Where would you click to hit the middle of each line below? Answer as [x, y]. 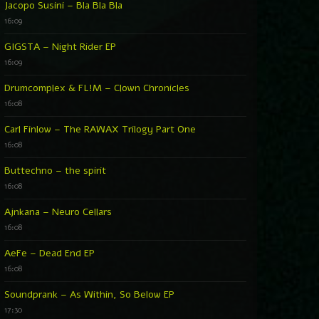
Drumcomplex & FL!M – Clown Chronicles [97, 88]
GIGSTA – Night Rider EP [60, 46]
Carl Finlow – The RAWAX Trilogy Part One [100, 129]
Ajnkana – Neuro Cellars [58, 211]
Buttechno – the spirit [55, 170]
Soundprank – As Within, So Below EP [89, 294]
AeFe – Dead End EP [49, 253]
